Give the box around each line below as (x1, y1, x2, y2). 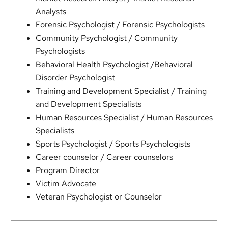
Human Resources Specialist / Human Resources (36, 111, 213, 123)
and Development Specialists (36, 98, 142, 109)
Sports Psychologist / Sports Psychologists (36, 138, 191, 149)
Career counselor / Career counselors (36, 151, 174, 162)
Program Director (36, 164, 100, 176)
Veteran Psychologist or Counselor (36, 191, 162, 202)
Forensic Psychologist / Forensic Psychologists (36, 19, 205, 30)
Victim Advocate (36, 178, 97, 189)
